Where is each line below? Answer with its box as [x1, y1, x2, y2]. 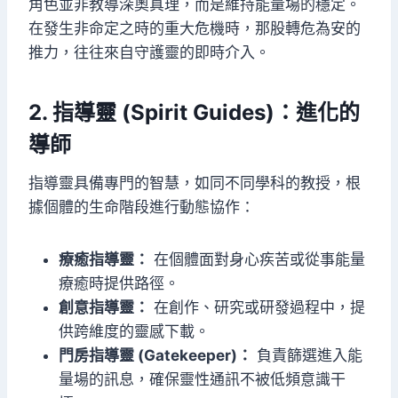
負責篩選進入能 [252, 346, 362, 365]
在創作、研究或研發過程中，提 [149, 298, 365, 317]
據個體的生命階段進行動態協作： [28, 198, 255, 217]
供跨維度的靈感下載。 [59, 322, 210, 341]
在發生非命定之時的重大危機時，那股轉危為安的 [28, 20, 361, 38]
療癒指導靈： [59, 251, 149, 269]
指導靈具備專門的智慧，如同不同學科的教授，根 [28, 174, 361, 193]
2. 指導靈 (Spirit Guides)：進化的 [28, 99, 360, 126]
